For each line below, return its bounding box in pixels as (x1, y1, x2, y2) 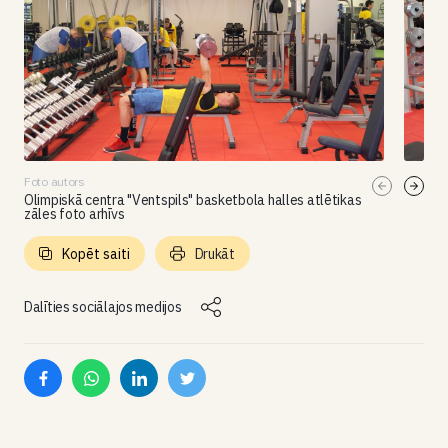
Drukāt (194, 244, 235, 263)
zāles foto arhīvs (24, 205, 125, 223)
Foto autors (24, 174, 85, 189)
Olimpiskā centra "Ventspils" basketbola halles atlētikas (24, 191, 362, 209)
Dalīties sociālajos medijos (24, 298, 182, 316)
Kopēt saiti (62, 244, 130, 263)
